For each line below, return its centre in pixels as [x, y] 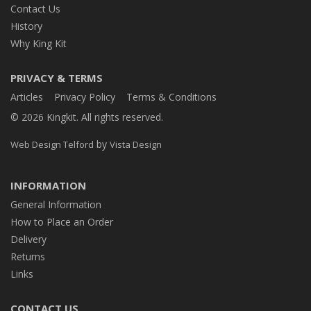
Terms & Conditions [171, 96]
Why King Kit [39, 43]
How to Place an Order [62, 221]
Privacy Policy [85, 96]
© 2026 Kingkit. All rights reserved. [87, 117]
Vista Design [136, 144]
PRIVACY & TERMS [57, 77]
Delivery [28, 239]
